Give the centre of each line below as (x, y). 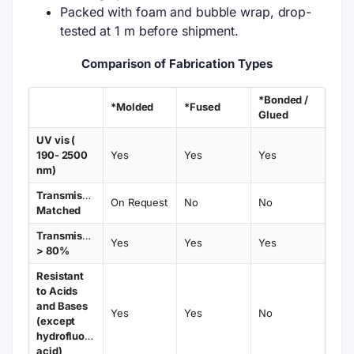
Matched (59, 210)
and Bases (62, 305)
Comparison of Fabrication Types (177, 63)
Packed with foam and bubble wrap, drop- (186, 11)
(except (56, 320)
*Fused (202, 106)
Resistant (60, 275)
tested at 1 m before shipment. (149, 30)
